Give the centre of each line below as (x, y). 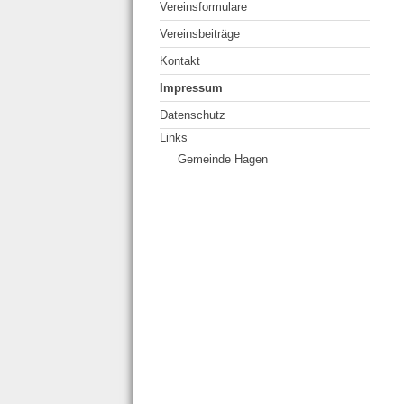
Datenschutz (193, 115)
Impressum (191, 87)
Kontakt (180, 60)
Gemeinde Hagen (223, 159)
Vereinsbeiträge (200, 33)
